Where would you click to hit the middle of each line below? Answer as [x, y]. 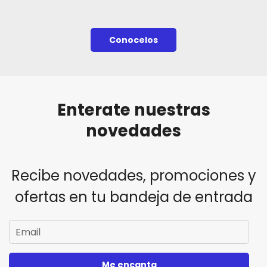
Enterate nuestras [133, 110]
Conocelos [133, 40]
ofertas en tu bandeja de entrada [133, 197]
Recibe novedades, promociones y [133, 176]
